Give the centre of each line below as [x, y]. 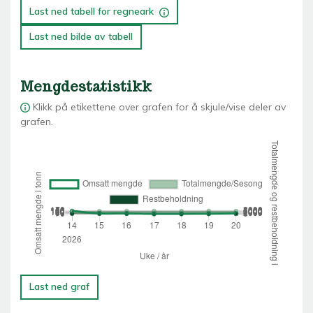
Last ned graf [60, 287]
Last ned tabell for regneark [93, 12]
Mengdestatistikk [86, 86]
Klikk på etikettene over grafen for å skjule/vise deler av [159, 107]
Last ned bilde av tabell [81, 37]
